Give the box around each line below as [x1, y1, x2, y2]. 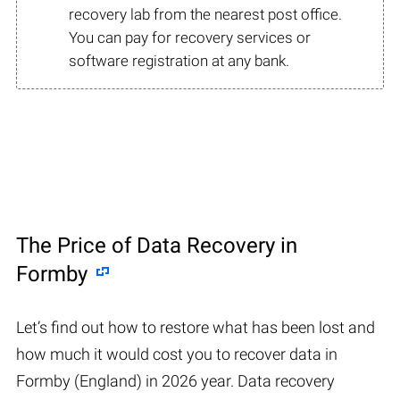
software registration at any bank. [69, 51, 289, 70]
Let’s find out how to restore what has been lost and [16, 317, 375, 337]
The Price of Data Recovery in [16, 232, 297, 258]
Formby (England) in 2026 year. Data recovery [16, 371, 335, 390]
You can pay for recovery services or [69, 28, 311, 46]
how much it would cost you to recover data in [16, 344, 337, 363]
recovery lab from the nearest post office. [69, 4, 342, 23]
